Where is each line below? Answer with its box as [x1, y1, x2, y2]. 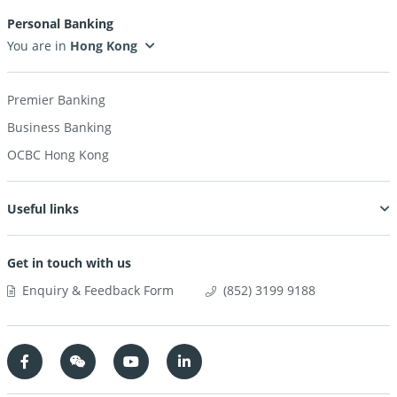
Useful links [7, 200, 79, 218]
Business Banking [7, 119, 112, 136]
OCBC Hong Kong [7, 146, 109, 164]
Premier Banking [7, 91, 105, 109]
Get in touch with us [7, 254, 131, 272]
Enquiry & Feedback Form [22, 282, 174, 300]
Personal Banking [7, 15, 113, 33]
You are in [7, 37, 70, 55]
